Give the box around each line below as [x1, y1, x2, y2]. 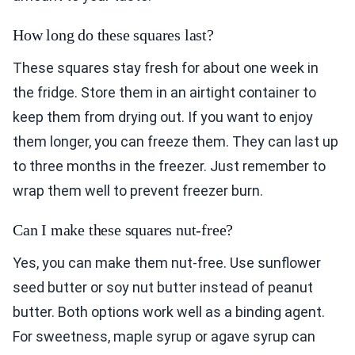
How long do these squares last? [13, 26, 214, 44]
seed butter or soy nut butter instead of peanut [13, 279, 313, 296]
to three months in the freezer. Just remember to [13, 158, 326, 175]
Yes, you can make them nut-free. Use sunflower [13, 254, 321, 272]
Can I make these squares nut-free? [13, 221, 234, 239]
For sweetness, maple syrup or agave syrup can [13, 328, 315, 345]
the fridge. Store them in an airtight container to [13, 84, 316, 101]
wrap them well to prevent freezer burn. [13, 182, 263, 200]
